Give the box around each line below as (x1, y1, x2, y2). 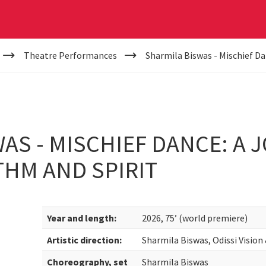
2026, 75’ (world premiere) (142, 212, 248, 224)
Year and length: (47, 212, 117, 224)
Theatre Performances (23, 49, 117, 61)
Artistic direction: (47, 234, 122, 246)
